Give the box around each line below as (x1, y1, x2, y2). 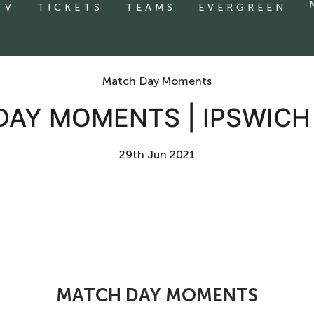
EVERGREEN (198, 1, 287, 13)
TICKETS (37, 1, 103, 13)
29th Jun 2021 (119, 148, 195, 161)
